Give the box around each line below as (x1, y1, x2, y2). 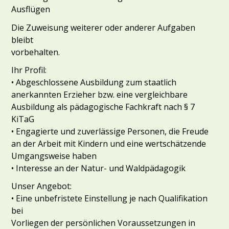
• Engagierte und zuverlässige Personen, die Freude (11, 125, 209, 137)
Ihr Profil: (11, 64, 47, 76)
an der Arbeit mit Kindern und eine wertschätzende (11, 138, 207, 149)
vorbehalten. (11, 46, 60, 58)
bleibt (11, 34, 34, 45)
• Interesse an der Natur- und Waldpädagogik (11, 162, 186, 174)
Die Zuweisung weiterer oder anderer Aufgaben (11, 21, 196, 33)
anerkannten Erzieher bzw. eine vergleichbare (11, 88, 188, 100)
